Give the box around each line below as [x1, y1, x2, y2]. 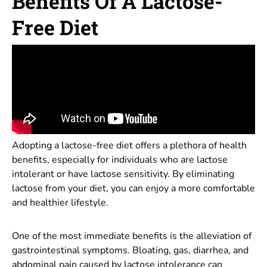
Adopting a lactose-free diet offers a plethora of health [12, 138, 247, 152]
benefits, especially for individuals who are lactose [12, 153, 228, 166]
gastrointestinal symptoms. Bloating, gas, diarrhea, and [12, 243, 249, 257]
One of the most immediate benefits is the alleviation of [12, 229, 252, 243]
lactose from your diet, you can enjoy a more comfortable [12, 181, 255, 195]
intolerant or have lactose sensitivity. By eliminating [12, 167, 234, 181]
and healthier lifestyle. [12, 195, 108, 209]
